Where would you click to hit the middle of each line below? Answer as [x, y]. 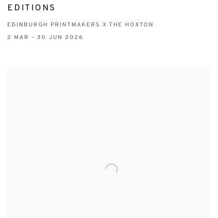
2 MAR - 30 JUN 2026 [45, 38]
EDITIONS [32, 9]
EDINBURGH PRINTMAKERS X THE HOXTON [81, 25]
